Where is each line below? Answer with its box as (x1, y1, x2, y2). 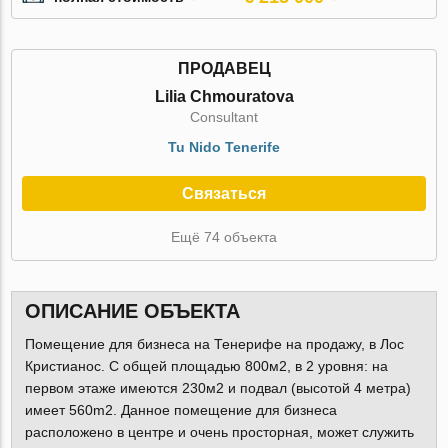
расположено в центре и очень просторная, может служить (24, 424, 414, 441)
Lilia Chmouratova (154, 87, 294, 105)
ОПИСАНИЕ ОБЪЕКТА (24, 300, 240, 323)
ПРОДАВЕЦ (177, 59, 271, 77)
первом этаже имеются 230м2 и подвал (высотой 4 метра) (24, 380, 411, 397)
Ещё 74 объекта (171, 228, 277, 245)
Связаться (182, 184, 266, 202)
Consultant (190, 108, 258, 125)
